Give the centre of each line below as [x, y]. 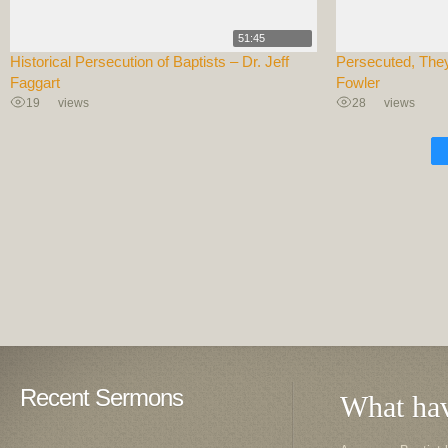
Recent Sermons [101, 397]
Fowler [358, 82]
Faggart [35, 82]
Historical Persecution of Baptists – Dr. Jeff [149, 61]
